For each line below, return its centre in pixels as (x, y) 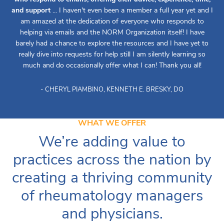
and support (31, 10)
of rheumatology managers (112, 196)
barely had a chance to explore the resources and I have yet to (112, 43)
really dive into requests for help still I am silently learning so (112, 54)
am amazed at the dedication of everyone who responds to (112, 21)
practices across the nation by (112, 160)
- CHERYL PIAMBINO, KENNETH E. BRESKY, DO (112, 90)
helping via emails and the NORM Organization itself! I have (112, 32)
